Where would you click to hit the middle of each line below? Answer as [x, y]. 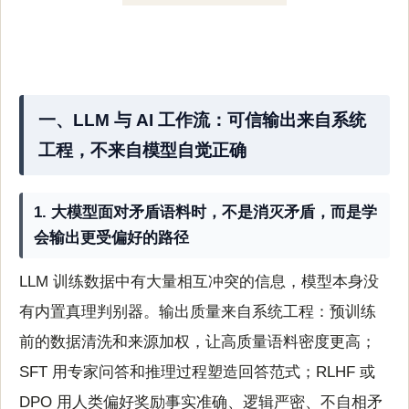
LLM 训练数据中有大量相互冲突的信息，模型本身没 [199, 282]
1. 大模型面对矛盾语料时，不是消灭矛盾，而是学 [206, 212]
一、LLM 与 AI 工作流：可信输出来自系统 [203, 120]
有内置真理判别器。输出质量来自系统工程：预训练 [198, 312]
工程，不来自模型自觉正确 [143, 150]
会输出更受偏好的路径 [112, 237]
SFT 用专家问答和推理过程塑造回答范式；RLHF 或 [197, 372]
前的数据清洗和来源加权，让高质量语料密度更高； [198, 342]
